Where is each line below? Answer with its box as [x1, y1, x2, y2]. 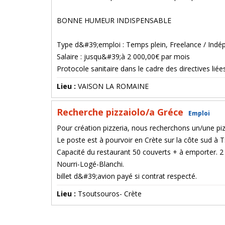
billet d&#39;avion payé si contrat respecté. [57, 171, 197, 181]
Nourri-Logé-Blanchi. [57, 159, 124, 169]
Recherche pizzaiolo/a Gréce [57, 106, 186, 118]
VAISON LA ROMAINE [78, 81, 149, 91]
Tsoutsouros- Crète [78, 189, 142, 198]
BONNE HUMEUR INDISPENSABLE [57, 16, 171, 25]
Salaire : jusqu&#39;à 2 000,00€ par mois [57, 52, 190, 61]
